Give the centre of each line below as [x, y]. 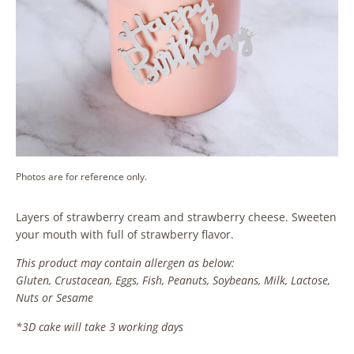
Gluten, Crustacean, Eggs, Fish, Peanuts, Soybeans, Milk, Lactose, [173, 281]
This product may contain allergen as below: [125, 263]
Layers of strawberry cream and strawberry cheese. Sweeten [176, 217]
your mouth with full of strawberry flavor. [125, 234]
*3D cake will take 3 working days [101, 326]
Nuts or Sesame [55, 298]
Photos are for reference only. [81, 176]
